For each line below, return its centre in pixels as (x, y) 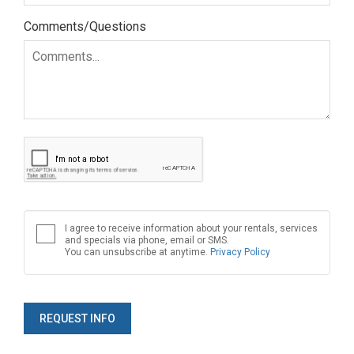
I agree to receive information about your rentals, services (191, 229)
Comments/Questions (85, 27)
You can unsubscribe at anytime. (137, 252)
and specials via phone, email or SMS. (147, 241)
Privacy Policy (240, 252)
